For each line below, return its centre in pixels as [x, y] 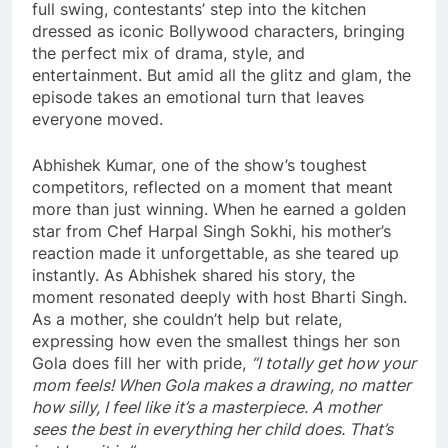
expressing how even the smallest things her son [216, 340]
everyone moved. [97, 118]
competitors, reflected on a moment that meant [212, 186]
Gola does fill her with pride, [141, 362]
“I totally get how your [333, 362]
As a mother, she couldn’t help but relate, [187, 318]
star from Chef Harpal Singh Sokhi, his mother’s [211, 230]
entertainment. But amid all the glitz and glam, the [221, 74]
